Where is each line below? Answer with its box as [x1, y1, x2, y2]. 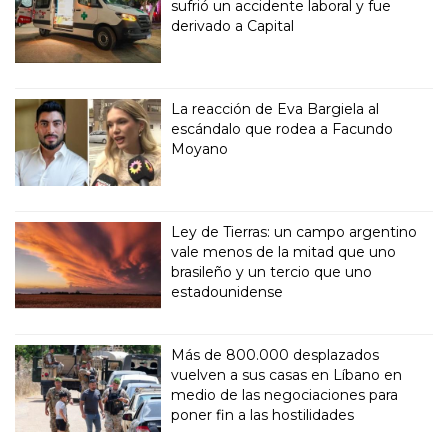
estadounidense [171, 283, 284, 302]
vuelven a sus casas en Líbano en [171, 366, 403, 385]
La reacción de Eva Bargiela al [171, 100, 380, 119]
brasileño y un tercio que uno [171, 263, 373, 282]
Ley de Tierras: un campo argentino [171, 223, 418, 242]
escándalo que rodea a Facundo [171, 120, 394, 139]
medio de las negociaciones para [171, 386, 399, 405]
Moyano [171, 140, 229, 159]
